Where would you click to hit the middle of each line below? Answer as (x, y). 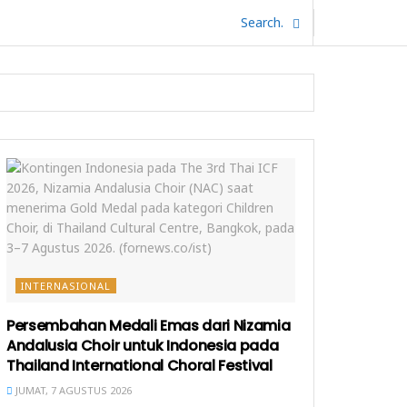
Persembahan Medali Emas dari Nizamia (149, 326)
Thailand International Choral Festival (139, 366)
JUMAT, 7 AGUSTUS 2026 (72, 390)
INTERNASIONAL (66, 286)
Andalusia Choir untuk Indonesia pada (143, 346)
